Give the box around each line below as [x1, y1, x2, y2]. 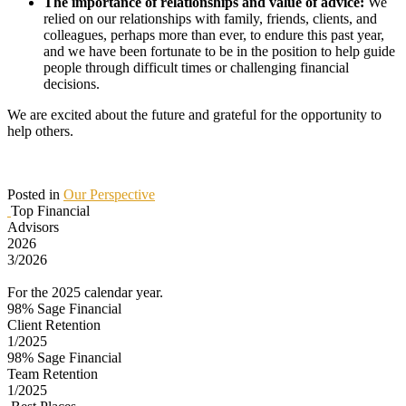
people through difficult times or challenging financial [43, 59, 349, 75]
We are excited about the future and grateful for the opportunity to [7, 106, 382, 122]
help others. [7, 122, 73, 139]
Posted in [7, 186, 63, 202]
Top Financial [11, 202, 90, 218]
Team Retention [7, 365, 98, 382]
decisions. [43, 75, 100, 92]
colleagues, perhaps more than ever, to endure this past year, [43, 26, 384, 43]
